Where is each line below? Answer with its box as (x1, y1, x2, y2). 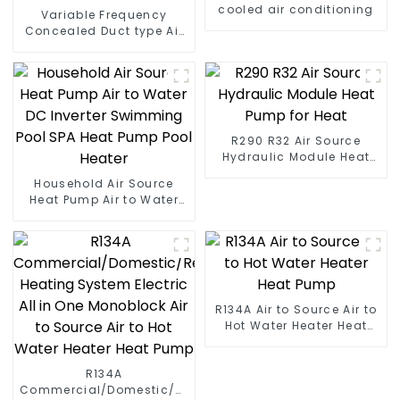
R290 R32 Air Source (230, 132, 362, 148)
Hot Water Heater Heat (224, 317, 368, 333)
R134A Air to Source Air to (214, 301, 256, 317)
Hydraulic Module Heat (221, 148, 371, 164)
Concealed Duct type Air (24, 22, 184, 38)
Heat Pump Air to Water (29, 191, 179, 207)
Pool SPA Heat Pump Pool (24, 223, 184, 239)
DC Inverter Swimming (31, 207, 177, 223)
